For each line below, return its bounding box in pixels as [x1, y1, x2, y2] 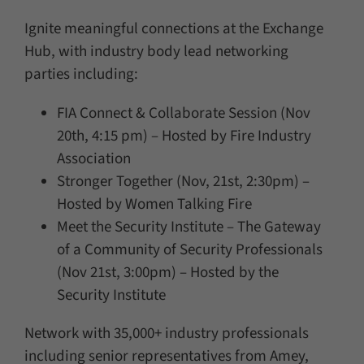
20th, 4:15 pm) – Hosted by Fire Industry [56, 125, 311, 148]
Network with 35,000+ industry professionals [24, 323, 309, 345]
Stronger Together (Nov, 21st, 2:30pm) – [56, 171, 310, 193]
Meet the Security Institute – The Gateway [56, 216, 321, 239]
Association [56, 148, 131, 171]
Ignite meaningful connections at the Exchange [24, 18, 323, 41]
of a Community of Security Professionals [56, 239, 323, 262]
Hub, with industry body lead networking [24, 41, 288, 63]
